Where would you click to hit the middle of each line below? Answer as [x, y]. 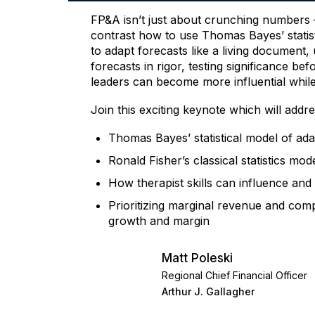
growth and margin [159, 220]
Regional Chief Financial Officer [234, 276]
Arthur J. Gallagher [208, 292]
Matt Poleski [197, 258]
